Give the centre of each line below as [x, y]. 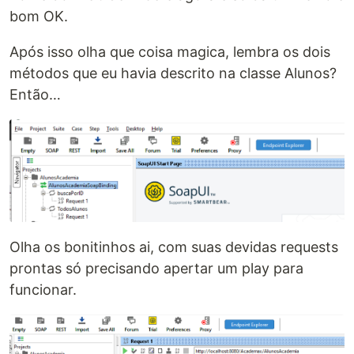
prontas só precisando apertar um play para [156, 269]
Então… [35, 95]
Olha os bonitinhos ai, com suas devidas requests [174, 247]
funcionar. [43, 290]
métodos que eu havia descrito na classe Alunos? [173, 73]
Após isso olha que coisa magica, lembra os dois [170, 52]
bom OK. [39, 17]
